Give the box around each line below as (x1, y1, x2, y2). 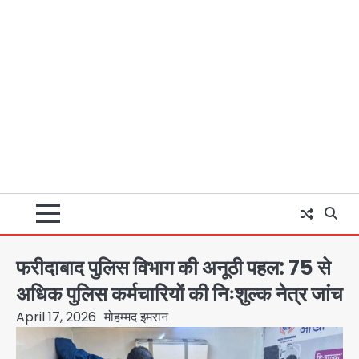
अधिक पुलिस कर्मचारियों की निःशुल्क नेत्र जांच (16, 279, 343, 309)
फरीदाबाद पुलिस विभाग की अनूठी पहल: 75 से (16, 252, 331, 282)
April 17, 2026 (16, 307, 96, 326)
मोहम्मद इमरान (104, 307, 168, 326)
